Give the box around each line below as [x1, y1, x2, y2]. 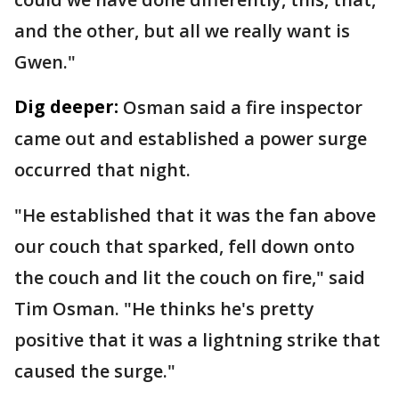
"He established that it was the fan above [14, 202, 376, 227]
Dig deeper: [14, 94, 118, 118]
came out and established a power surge [14, 126, 367, 151]
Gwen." [14, 49, 76, 74]
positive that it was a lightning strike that [14, 327, 380, 352]
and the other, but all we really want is [14, 18, 350, 43]
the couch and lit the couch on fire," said [14, 265, 365, 289]
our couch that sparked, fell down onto [14, 233, 354, 258]
